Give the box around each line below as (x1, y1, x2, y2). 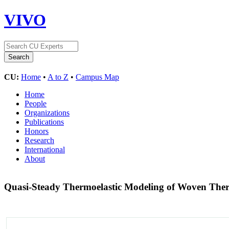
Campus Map (76, 72, 119, 81)
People (25, 99, 47, 108)
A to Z (48, 72, 68, 81)
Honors (25, 126, 49, 135)
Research (25, 135, 54, 145)
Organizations (25, 108, 70, 117)
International (25, 145, 65, 154)
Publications (25, 117, 64, 126)
